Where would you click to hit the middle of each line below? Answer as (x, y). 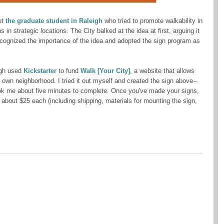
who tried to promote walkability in (152, 21)
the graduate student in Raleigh (53, 21)
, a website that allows (162, 71)
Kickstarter (40, 71)
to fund (68, 71)
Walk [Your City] (105, 71)
